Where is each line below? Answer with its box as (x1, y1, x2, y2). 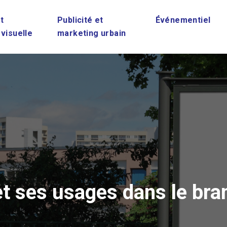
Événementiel (155, 15, 211, 25)
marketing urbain (57, 28, 126, 38)
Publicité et (57, 15, 103, 25)
